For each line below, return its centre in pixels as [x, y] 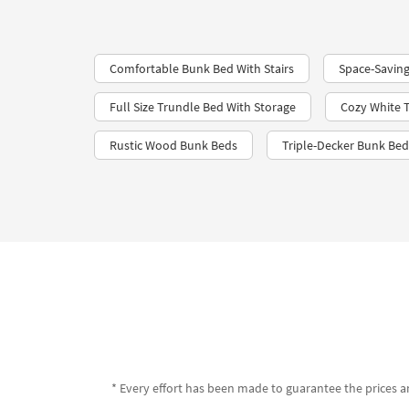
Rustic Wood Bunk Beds [173, 145]
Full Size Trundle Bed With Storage [203, 107]
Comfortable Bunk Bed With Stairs [202, 68]
